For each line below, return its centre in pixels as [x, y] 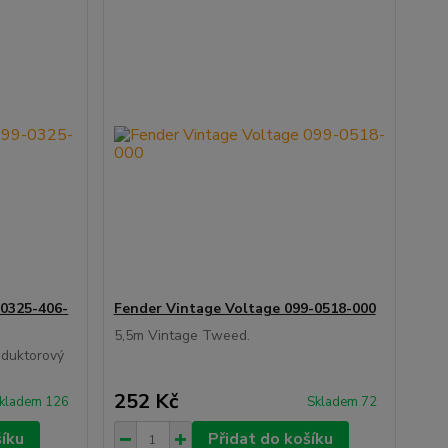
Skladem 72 [343, 402]
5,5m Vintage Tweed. [181, 335]
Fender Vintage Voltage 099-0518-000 [244, 308]
